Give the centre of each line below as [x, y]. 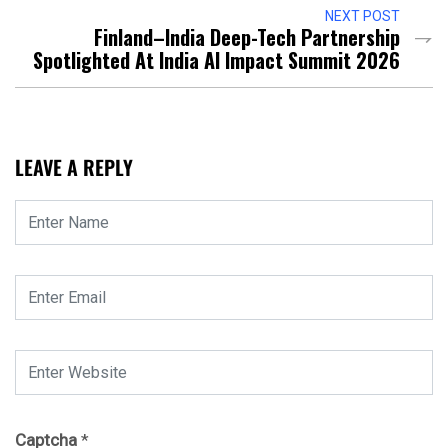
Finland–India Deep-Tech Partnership [247, 37]
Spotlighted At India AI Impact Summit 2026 [216, 60]
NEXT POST [362, 16]
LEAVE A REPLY [74, 167]
